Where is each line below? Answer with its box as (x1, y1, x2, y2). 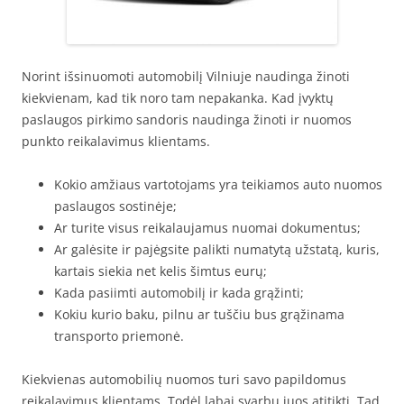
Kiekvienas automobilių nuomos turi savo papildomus (22, 371, 346, 389)
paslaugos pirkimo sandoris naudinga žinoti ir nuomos (22, 111, 352, 129)
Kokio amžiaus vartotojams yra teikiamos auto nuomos (54, 176, 382, 194)
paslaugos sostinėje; (54, 197, 177, 216)
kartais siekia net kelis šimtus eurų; (54, 262, 267, 280)
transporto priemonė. (54, 327, 184, 345)
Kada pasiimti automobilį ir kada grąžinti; (54, 284, 304, 302)
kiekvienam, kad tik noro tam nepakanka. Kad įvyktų (22, 89, 334, 107)
